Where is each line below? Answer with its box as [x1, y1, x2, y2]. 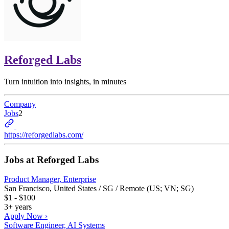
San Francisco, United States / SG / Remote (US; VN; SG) [4, 184, 194, 193]
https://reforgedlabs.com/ [4, 130, 83, 139]
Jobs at [4, 154, 37, 165]
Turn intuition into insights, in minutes [4, 77, 126, 86]
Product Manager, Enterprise [4, 175, 96, 184]
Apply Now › [4, 212, 48, 221]
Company [4, 99, 36, 108]
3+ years [4, 202, 32, 212]
